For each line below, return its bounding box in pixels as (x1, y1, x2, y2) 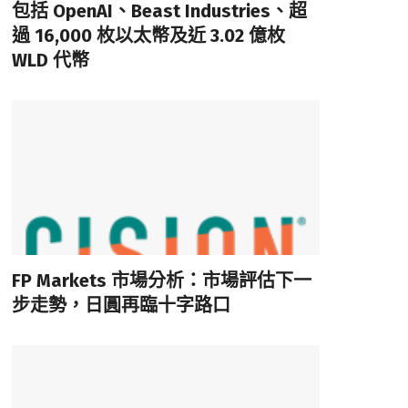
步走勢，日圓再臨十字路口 (11, 293, 230, 316)
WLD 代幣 (11, 49, 89, 72)
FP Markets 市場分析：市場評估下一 (11, 269, 311, 291)
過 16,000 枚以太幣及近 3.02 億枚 (11, 25, 285, 47)
